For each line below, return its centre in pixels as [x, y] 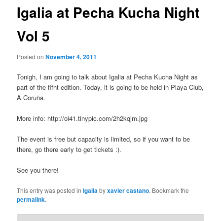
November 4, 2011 [71, 56]
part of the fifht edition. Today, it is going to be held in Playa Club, [110, 87]
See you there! [38, 170]
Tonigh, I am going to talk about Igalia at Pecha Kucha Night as [108, 77]
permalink [31, 199]
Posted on [31, 56]
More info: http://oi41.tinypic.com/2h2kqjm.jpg [82, 118]
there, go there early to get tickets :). [69, 149]
